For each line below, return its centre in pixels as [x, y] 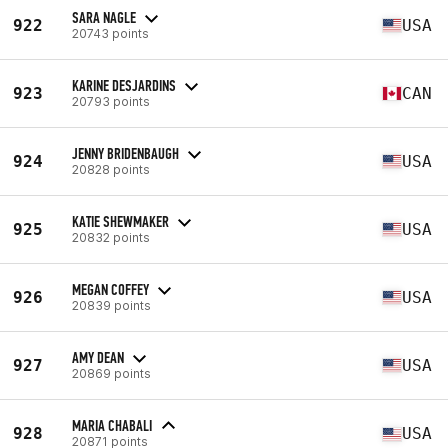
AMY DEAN [98, 357]
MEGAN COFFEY [110, 289]
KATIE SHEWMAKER [120, 221]
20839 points [111, 305]
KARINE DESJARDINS [124, 85]
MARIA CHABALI [112, 425]
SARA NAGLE [104, 17]
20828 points [111, 169]
